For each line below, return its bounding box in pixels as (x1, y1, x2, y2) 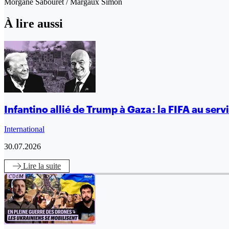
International (4, 124, 44, 133)
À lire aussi (4, 16, 63, 30)
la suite (38, 161, 61, 170)
